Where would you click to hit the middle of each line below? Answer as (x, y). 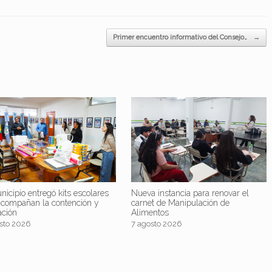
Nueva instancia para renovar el (190, 193)
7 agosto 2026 (156, 223)
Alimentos (150, 212)
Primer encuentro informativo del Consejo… (181, 38)
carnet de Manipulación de (180, 202)
